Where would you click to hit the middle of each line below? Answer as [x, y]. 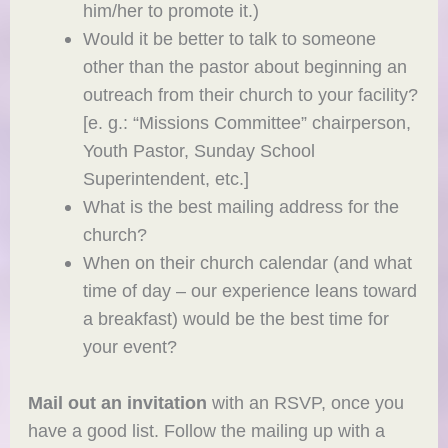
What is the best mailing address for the [240, 207]
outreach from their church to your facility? [250, 95]
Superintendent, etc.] [165, 179]
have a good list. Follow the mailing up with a [207, 430]
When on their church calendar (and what [247, 263]
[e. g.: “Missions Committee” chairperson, [246, 123]
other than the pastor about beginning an [244, 67]
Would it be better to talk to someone [229, 39]
